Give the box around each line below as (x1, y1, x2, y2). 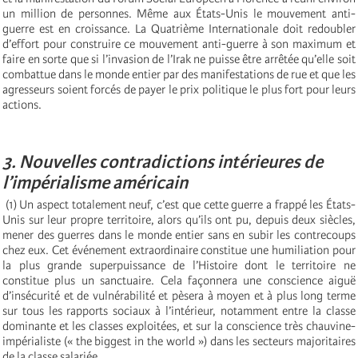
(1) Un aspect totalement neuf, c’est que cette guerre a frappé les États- (2, 197, 356, 213)
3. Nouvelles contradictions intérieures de (2, 151, 323, 173)
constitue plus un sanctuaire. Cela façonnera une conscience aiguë (2, 273, 356, 288)
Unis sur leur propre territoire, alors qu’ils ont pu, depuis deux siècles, (2, 213, 356, 228)
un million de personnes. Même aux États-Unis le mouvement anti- (2, 6, 356, 22)
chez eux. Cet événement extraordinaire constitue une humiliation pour (2, 243, 356, 258)
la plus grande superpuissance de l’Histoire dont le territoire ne (2, 258, 356, 273)
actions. (2, 97, 42, 113)
